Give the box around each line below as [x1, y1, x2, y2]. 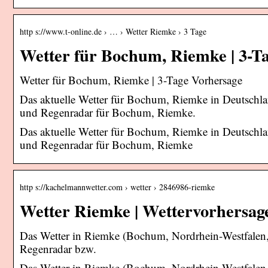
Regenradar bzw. [20, 240, 96, 256]
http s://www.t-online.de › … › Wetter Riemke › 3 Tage [20, 25, 206, 37]
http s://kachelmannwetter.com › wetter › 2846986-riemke [20, 181, 215, 193]
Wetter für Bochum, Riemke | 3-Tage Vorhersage [20, 72, 242, 87]
